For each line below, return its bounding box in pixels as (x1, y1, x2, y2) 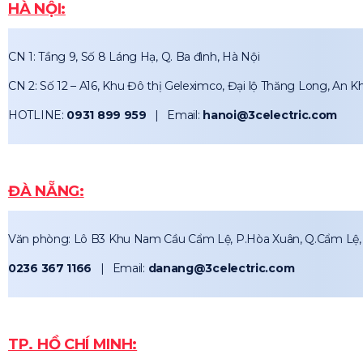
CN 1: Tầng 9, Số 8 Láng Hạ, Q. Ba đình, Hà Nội (8, 49, 260, 64)
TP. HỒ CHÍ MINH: (8, 335, 138, 353)
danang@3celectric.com (147, 260, 295, 275)
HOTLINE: (8, 107, 67, 122)
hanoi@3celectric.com (203, 107, 338, 122)
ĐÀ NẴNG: (8, 181, 84, 200)
